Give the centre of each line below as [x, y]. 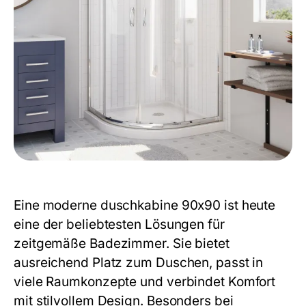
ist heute [248, 205]
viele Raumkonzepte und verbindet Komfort [145, 282]
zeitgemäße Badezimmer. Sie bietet [122, 244]
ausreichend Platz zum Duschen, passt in [139, 263]
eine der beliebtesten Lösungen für [119, 224]
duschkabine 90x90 [161, 205]
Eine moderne [57, 205]
